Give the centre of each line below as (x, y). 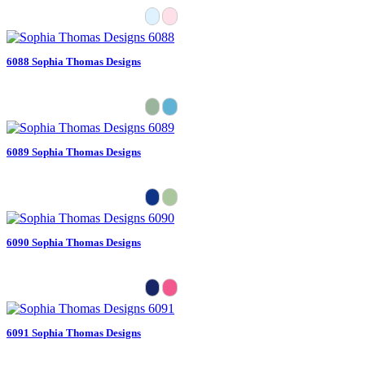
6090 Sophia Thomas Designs (74, 242)
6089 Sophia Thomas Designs (74, 152)
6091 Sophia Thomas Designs (74, 332)
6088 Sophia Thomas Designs (74, 61)
